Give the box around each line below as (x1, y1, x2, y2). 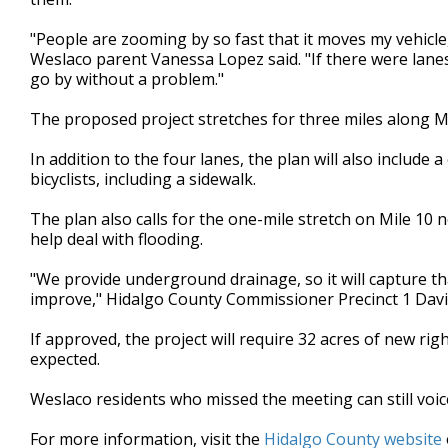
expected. (30, 348, 104, 371)
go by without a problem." (30, 68, 224, 91)
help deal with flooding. (30, 228, 207, 251)
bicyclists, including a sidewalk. (30, 168, 256, 191)
